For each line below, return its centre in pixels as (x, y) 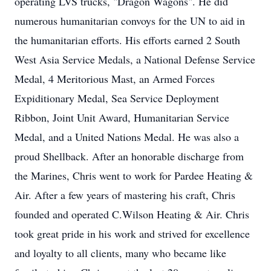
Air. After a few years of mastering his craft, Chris (125, 195)
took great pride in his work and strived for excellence (132, 233)
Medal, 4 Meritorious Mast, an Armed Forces (115, 79)
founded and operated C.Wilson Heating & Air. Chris (132, 214)
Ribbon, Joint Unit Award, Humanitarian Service (122, 117)
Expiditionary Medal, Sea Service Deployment (117, 98)
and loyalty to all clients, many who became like (120, 253)
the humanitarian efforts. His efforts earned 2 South (127, 40)
